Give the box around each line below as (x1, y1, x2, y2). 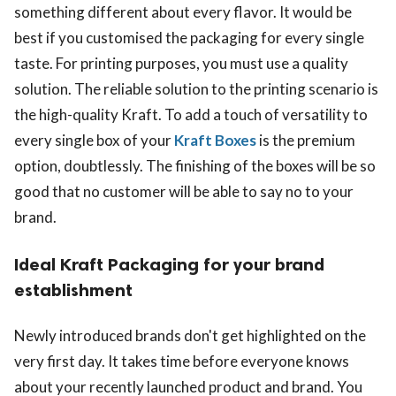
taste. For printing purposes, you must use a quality (14, 53, 348, 72)
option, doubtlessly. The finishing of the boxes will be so (14, 156, 376, 175)
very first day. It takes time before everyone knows (14, 351, 349, 370)
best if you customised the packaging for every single (14, 27, 364, 47)
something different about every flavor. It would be (14, 2, 352, 21)
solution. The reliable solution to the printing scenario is (14, 79, 378, 98)
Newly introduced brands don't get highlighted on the (14, 325, 366, 345)
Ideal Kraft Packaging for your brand (14, 253, 324, 275)
